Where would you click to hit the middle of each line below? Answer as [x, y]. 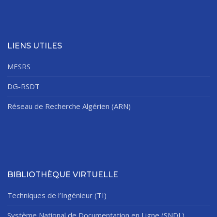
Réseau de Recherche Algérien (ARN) [69, 106]
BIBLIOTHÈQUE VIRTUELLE [63, 174]
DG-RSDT [23, 86]
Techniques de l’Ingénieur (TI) [57, 195]
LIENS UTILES [35, 46]
